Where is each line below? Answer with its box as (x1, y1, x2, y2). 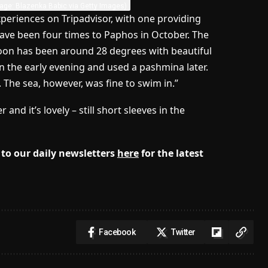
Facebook (99, 227, 136, 237)
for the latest (138, 146, 203, 160)
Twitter (171, 227, 196, 237)
